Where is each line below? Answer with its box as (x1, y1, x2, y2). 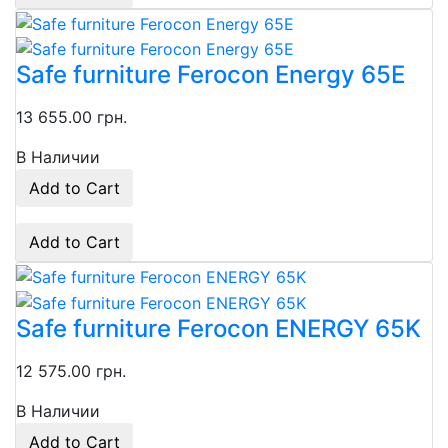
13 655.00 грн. (16, 107, 127, 128)
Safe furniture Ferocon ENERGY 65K (16, 313, 421, 343)
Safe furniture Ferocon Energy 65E (16, 60, 405, 90)
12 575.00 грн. (16, 360, 126, 381)
